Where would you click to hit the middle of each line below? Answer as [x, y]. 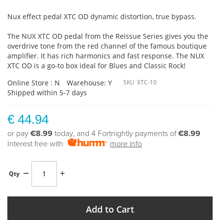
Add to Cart [110, 209]
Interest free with [37, 144]
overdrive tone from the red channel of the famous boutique [107, 46]
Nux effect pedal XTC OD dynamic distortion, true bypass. [102, 16]
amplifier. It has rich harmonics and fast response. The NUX [106, 55]
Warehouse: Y [89, 82]
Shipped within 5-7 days [47, 92]
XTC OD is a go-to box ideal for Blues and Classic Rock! [96, 65]
